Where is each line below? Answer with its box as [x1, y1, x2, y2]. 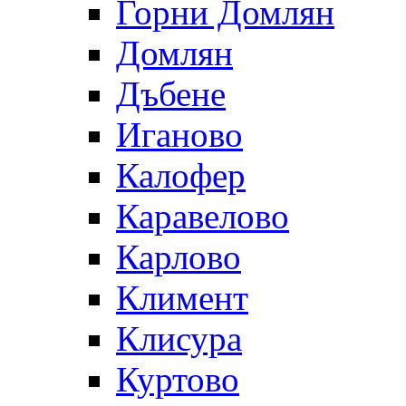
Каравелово [116, 196, 289, 236]
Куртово [116, 359, 239, 399]
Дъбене [116, 73, 226, 113]
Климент [116, 277, 248, 317]
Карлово [116, 237, 241, 276]
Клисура [116, 318, 242, 358]
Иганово [116, 114, 243, 154]
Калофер [116, 155, 246, 195]
